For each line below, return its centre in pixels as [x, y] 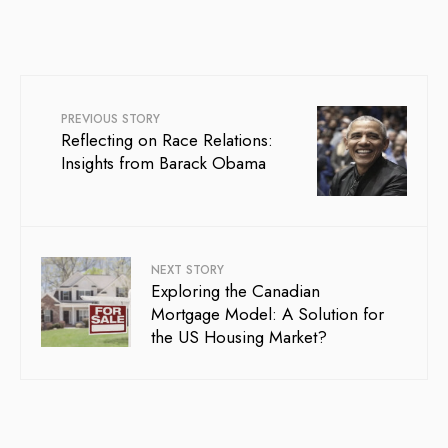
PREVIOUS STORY [110, 119]
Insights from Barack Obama [163, 163]
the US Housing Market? [239, 337]
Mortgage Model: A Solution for [267, 314]
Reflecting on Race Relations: [167, 140]
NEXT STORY [187, 270]
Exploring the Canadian [235, 291]
